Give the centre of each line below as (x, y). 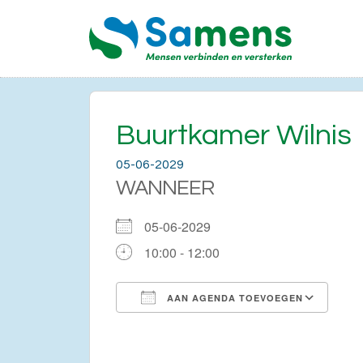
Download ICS (186, 327)
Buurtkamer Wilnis (234, 135)
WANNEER (165, 188)
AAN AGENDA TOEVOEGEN (233, 297)
